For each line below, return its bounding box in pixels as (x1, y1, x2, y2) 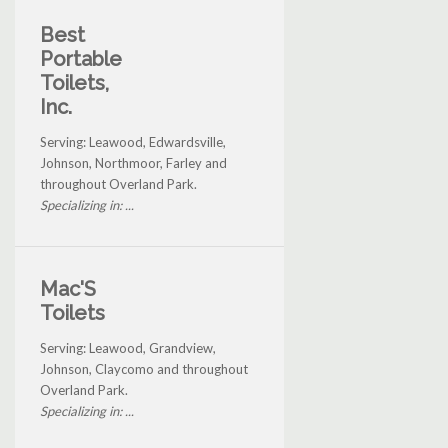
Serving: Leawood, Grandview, (40, 340, 216, 357)
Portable (40, 47, 122, 72)
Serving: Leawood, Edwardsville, (40, 134, 226, 151)
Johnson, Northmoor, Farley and (40, 155, 227, 172)
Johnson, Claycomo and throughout (40, 361, 248, 378)
